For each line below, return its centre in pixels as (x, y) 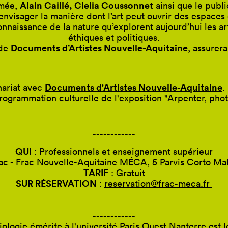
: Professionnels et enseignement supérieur (122, 151)
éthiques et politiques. (114, 37)
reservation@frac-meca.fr (158, 183)
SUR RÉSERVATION (56, 183)
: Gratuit (126, 173)
